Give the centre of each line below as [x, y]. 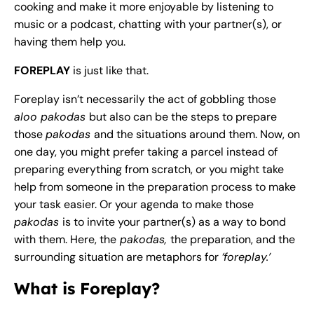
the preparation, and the [233, 239]
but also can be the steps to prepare [183, 116]
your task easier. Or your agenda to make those [134, 204]
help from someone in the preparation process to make [155, 186]
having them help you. [70, 41]
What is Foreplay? [87, 289]
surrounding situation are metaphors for [118, 257]
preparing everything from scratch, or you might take [149, 169]
